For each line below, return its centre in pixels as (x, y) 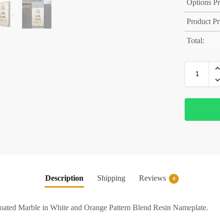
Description (64, 178)
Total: (196, 41)
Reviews (152, 178)
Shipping (111, 178)
